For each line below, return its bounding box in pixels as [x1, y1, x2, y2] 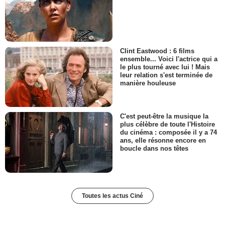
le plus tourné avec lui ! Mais [120, 63, 210, 71]
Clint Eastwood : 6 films [120, 47, 194, 55]
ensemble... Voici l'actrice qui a [120, 55, 217, 63]
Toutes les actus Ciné [82, 192, 143, 199]
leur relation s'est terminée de [120, 71, 212, 79]
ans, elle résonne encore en [120, 137, 206, 145]
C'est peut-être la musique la [120, 113, 208, 121]
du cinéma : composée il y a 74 [120, 129, 217, 137]
